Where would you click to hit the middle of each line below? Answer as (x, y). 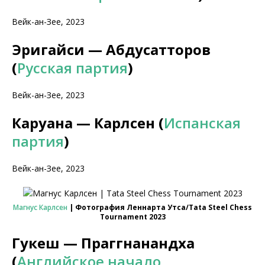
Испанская (202, 123)
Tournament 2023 (132, 217)
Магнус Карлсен (40, 207)
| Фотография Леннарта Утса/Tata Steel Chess (160, 207)
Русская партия (72, 68)
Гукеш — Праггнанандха (103, 243)
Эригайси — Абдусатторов (111, 49)
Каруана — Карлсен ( (88, 123)
